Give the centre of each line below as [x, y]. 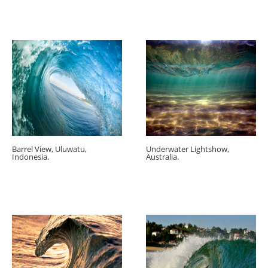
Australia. [162, 156]
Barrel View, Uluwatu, [49, 149]
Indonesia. [31, 156]
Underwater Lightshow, [188, 149]
